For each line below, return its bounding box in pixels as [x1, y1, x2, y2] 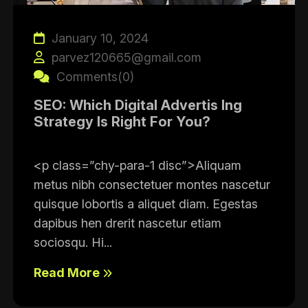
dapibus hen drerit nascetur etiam [34, 216, 221, 230]
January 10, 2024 [48, 31, 148, 45]
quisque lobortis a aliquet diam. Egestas [34, 197, 258, 211]
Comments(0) [53, 69, 134, 84]
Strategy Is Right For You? [34, 113, 210, 130]
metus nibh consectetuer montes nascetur [34, 177, 270, 192]
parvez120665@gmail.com [48, 50, 201, 65]
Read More [34, 265, 102, 280]
